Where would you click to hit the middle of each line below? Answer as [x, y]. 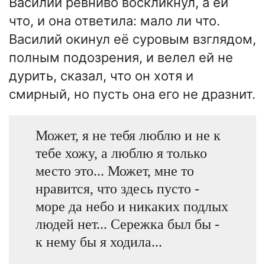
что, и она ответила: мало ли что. [114, 20]
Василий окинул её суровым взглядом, [132, 39]
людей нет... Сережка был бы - [127, 224]
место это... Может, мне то [114, 170]
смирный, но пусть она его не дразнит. [132, 94]
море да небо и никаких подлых [132, 206]
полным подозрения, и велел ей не [121, 57]
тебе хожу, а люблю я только [121, 153]
